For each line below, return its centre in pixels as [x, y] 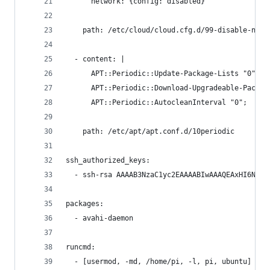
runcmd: [80, 247]
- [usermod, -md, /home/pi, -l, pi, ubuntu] [159, 262]
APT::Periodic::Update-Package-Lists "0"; [163, 74]
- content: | [95, 59]
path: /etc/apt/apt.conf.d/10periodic [150, 131]
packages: [85, 204]
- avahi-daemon [99, 218]
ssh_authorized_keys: [108, 160]
